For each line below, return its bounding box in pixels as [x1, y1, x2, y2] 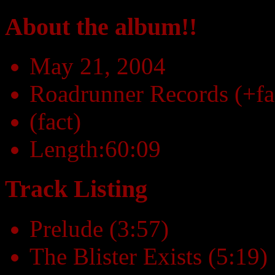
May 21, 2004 [29, 53, 166, 80]
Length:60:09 [29, 136, 161, 163]
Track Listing [5, 175, 147, 203]
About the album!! [5, 12, 197, 41]
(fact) [29, 108, 81, 135]
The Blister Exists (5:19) [29, 242, 268, 269]
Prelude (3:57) [29, 215, 169, 242]
